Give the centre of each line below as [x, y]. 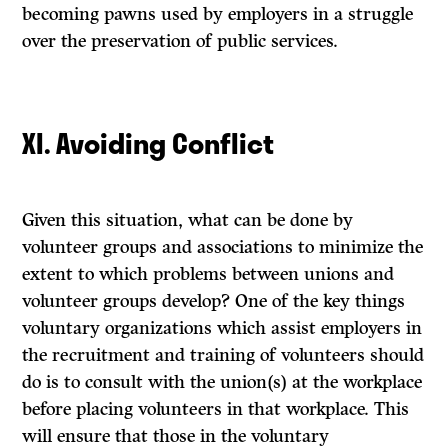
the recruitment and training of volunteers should [223, 355]
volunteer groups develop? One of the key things [214, 301]
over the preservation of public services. [180, 41]
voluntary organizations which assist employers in [222, 328]
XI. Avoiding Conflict [148, 143]
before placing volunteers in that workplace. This [216, 409]
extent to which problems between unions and [208, 274]
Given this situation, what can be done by [188, 220]
